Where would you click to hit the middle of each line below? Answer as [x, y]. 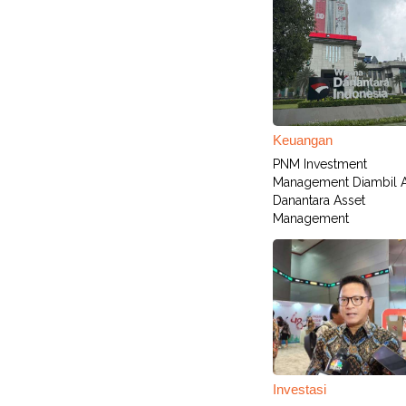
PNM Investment [320, 164]
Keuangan [303, 140]
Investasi [300, 389]
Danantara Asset [319, 200]
